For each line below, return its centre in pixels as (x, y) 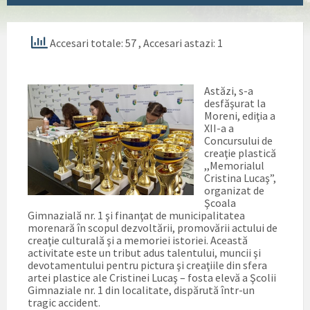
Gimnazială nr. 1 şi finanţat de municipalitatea (136, 215)
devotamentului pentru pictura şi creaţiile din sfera (147, 265)
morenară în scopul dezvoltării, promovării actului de (153, 227)
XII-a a (219, 128)
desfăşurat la (235, 103)
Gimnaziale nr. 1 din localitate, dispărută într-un (141, 290)
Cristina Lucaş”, (240, 177)
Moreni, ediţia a (240, 115)
